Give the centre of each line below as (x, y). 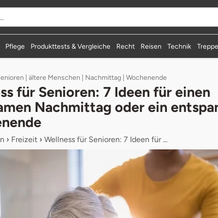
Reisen (151, 46)
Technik (179, 46)
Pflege (15, 46)
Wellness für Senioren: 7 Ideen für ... (106, 139)
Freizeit (24, 139)
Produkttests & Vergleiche (71, 46)
